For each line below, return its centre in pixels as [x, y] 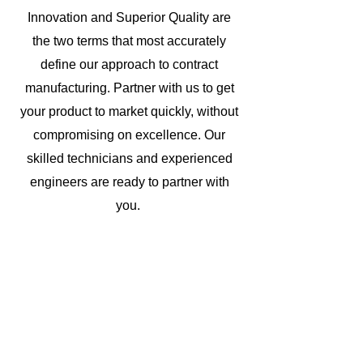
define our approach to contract [129, 64]
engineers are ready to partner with [129, 182]
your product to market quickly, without [129, 111]
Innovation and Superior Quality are [129, 17]
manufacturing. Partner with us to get [129, 88]
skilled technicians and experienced [129, 158]
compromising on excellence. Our [129, 135]
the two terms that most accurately [129, 41]
